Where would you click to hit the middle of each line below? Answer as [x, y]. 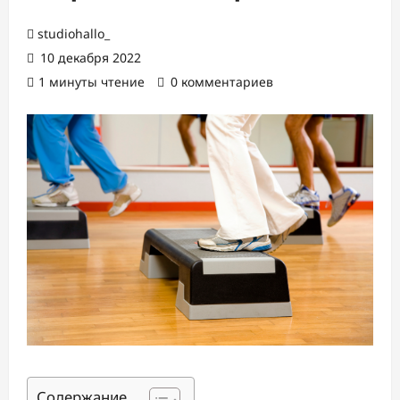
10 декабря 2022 [89, 58]
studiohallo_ [74, 33]
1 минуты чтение [92, 82]
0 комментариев [222, 82]
